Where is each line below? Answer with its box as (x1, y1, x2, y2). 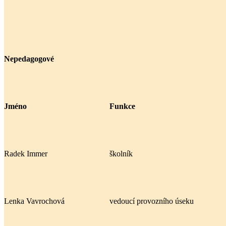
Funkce (109, 101, 135, 110)
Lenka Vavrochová (4, 196, 65, 205)
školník (109, 149, 133, 158)
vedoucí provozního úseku (109, 196, 194, 205)
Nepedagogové (4, 54, 54, 64)
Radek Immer (4, 149, 47, 158)
